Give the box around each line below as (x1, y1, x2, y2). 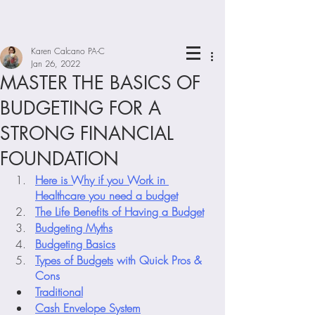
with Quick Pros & (113, 252, 205, 268)
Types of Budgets (35, 252, 113, 268)
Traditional (35, 284, 83, 300)
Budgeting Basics (35, 236, 115, 252)
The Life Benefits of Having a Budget (35, 204, 204, 219)
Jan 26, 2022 (31, 58, 80, 70)
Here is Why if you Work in (35, 172, 169, 188)
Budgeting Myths (35, 220, 112, 236)
